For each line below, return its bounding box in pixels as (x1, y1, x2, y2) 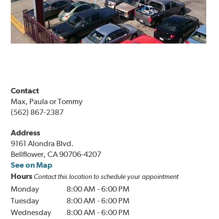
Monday (11, 184, 40, 194)
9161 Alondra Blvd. (11, 139, 74, 149)
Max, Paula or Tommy (11, 97, 83, 107)
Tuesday (11, 196, 40, 206)
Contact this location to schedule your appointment (34, 173, 179, 181)
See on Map (11, 160, 53, 170)
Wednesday (11, 208, 52, 218)
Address (11, 128, 41, 138)
